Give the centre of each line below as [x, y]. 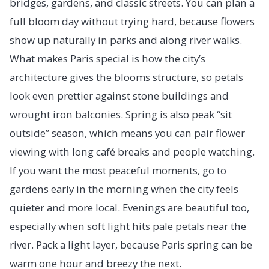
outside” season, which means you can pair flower [127, 133]
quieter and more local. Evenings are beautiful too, [129, 207]
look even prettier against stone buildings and [119, 95]
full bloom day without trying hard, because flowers [132, 21]
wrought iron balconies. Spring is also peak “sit [121, 114]
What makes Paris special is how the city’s [107, 58]
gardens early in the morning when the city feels [124, 189]
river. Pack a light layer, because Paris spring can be [131, 244]
